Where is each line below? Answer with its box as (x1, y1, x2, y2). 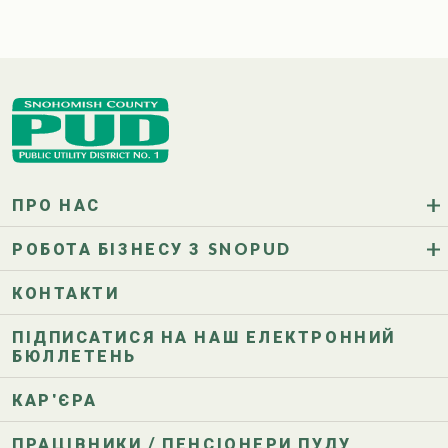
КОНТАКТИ (12, 283, 120, 303)
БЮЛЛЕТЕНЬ (12, 346, 138, 366)
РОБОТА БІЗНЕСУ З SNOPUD (12, 239, 292, 259)
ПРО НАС (12, 195, 101, 215)
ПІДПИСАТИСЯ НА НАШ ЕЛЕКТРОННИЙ (12, 327, 396, 347)
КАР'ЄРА (12, 390, 98, 410)
